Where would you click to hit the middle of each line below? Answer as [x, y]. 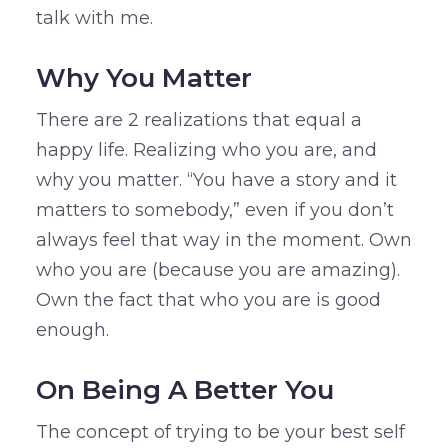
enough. [72, 330]
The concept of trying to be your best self [220, 432]
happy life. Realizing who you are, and [206, 150]
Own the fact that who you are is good [208, 300]
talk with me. [94, 18]
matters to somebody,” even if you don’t [214, 210]
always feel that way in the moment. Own [223, 240]
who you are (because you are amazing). [217, 270]
